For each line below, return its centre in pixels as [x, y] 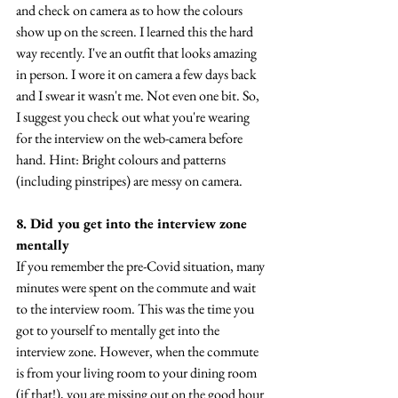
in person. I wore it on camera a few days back [138, 75]
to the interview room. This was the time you [136, 309]
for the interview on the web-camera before [131, 139]
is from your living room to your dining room [138, 373]
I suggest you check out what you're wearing [134, 117]
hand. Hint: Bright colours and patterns [122, 160]
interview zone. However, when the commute [139, 352]
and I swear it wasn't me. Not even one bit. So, [139, 96]
